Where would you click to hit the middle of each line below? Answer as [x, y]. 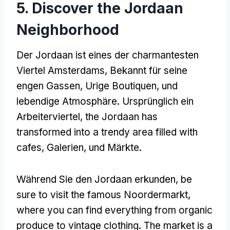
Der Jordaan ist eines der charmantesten [108, 55]
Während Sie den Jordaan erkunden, [99, 179]
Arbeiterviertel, [51, 117]
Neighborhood [68, 30]
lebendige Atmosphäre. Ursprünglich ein [105, 101]
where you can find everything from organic [114, 210]
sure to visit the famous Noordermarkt [102, 195]
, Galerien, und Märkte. [92, 147]
